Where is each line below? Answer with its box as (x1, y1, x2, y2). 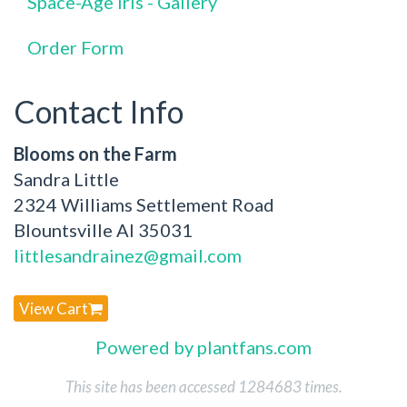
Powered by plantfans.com (95, 336, 312, 359)
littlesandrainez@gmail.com (14, 244, 242, 266)
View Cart (19, 299, 88, 319)
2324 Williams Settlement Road (14, 194, 274, 215)
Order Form (27, 36, 124, 58)
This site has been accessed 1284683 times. (65, 377, 342, 397)
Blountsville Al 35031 (14, 219, 193, 241)
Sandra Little (14, 168, 119, 190)
